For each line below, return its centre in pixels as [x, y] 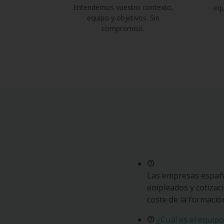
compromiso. [123, 28]
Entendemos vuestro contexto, [123, 7]
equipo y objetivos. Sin [123, 18]
